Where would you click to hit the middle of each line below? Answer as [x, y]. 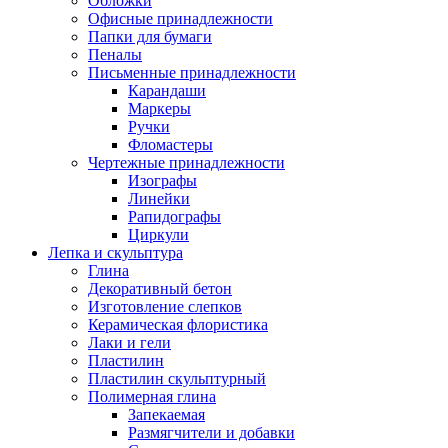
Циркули [158, 234]
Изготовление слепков [165, 306]
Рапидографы [174, 216]
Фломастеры [170, 144]
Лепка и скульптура [115, 252]
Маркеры [159, 108]
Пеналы [115, 54]
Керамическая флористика [178, 324]
